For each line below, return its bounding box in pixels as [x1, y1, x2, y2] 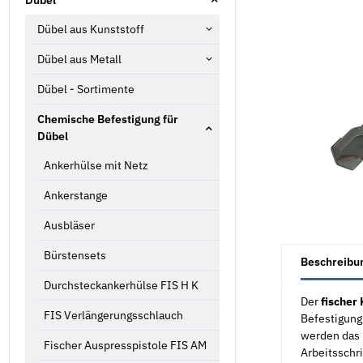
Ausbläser [43, 217, 95, 233]
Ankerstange [43, 187, 108, 203]
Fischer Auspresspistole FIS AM [43, 337, 207, 352]
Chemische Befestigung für [37, 111, 178, 126]
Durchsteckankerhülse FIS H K [43, 277, 199, 293]
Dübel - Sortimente [37, 81, 135, 96]
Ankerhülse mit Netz [43, 157, 148, 173]
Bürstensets [43, 247, 106, 263]
